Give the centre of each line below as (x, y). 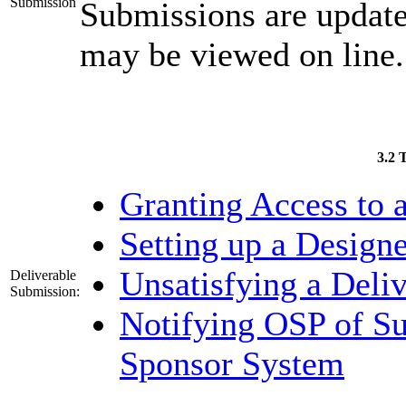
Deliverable (43, 275)
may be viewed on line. (242, 54)
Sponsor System (232, 363)
